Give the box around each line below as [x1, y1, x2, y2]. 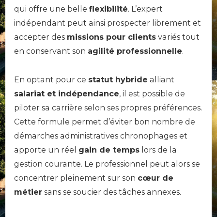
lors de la [139, 145, 177, 155]
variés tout [156, 32, 200, 42]
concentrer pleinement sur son [14, 173, 138, 183]
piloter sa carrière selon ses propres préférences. [14, 103, 202, 112]
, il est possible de [119, 89, 185, 98]
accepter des [14, 32, 67, 42]
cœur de [138, 173, 173, 183]
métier [14, 187, 42, 197]
